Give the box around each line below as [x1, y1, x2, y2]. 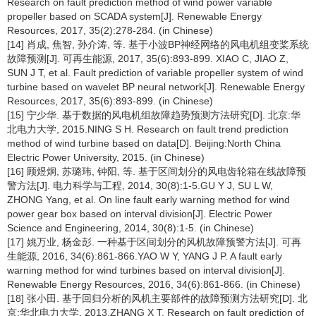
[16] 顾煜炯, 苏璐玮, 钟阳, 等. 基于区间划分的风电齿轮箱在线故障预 [7, 166, 306, 178]
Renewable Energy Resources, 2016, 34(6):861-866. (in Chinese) [7, 279, 300, 291]
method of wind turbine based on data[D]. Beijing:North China [7, 138, 281, 150]
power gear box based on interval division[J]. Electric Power [7, 208, 272, 220]
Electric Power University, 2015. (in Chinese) [7, 152, 205, 164]
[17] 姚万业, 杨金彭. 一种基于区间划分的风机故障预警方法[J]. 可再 [7, 236, 301, 248]
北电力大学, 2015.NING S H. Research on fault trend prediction [7, 123, 288, 135]
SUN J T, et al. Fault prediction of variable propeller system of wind [7, 67, 303, 79]
